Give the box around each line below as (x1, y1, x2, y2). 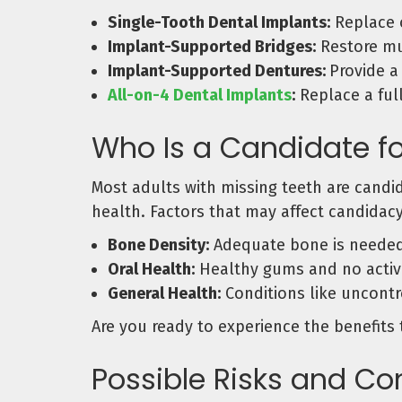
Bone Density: (108, 234, 209, 255)
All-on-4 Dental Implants (108, 85, 292, 106)
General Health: (108, 283, 221, 303)
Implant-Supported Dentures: (108, 61, 329, 82)
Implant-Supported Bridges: (108, 37, 316, 57)
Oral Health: (108, 258, 195, 279)
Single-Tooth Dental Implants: (108, 13, 330, 33)
